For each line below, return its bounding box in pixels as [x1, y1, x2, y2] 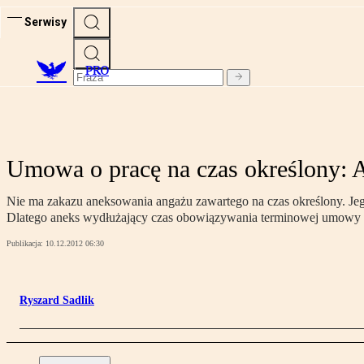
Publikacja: [6, 239, 45, 249]
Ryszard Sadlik [19, 294, 94, 307]
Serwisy [24, 15, 67, 28]
